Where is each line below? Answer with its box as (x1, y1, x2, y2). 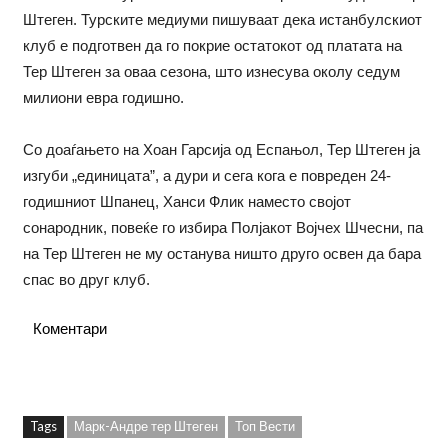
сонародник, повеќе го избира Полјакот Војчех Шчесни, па (22, 219, 423, 237)
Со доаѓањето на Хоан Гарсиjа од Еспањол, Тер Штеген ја (22, 141, 420, 159)
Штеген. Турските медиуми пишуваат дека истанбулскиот (22, 11, 422, 29)
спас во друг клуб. (22, 271, 150, 289)
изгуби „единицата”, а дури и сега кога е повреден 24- (22, 167, 391, 185)
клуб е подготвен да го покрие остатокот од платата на (22, 37, 402, 55)
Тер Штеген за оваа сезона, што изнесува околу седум (22, 63, 400, 81)
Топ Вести (234, 418, 295, 435)
